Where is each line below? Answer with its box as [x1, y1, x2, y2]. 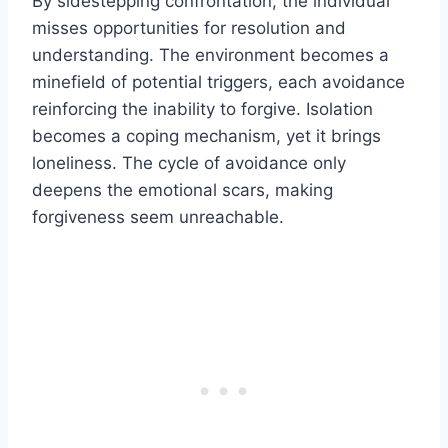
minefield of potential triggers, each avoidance [32, 71, 405, 92]
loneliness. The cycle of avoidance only [32, 152, 346, 173]
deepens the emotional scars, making [32, 179, 333, 200]
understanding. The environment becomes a [32, 44, 389, 65]
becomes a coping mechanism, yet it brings [32, 125, 381, 146]
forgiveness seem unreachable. [32, 206, 284, 227]
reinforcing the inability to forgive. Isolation [32, 98, 373, 119]
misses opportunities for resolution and [32, 17, 346, 38]
